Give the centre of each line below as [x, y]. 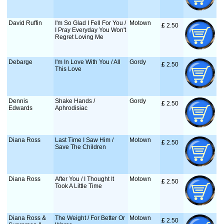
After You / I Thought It [85, 179]
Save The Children [81, 147]
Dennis [18, 101]
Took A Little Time [79, 186]
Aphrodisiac [71, 108]
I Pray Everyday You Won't [91, 30]
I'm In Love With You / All [88, 62]
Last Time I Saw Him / [84, 140]
